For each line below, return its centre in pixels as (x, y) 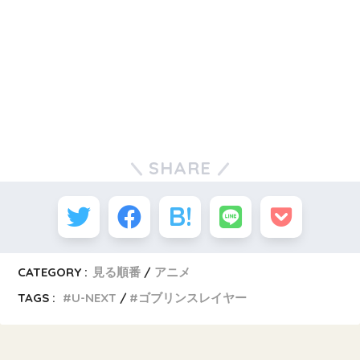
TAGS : (37, 298)
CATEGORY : (53, 272)
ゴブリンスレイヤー (193, 298)
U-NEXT (94, 298)
